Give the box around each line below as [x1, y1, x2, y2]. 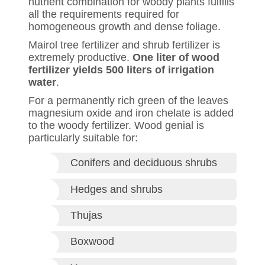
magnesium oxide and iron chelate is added [28, 107, 234, 119]
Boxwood [70, 235, 114, 248]
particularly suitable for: [28, 132, 138, 144]
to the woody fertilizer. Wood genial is [28, 119, 204, 131]
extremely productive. [28, 51, 132, 63]
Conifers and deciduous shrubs [70, 157, 217, 169]
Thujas [70, 209, 102, 221]
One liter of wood [132, 51, 219, 63]
